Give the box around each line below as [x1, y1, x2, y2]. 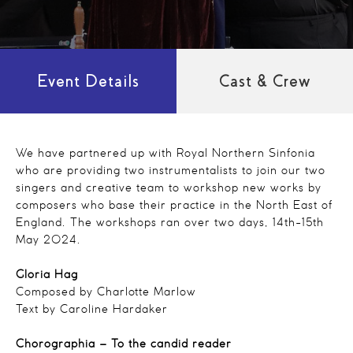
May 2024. [16, 235, 81, 246]
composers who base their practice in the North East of [16, 200, 333, 211]
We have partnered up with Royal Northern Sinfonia [16, 148, 315, 159]
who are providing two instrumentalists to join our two [16, 165, 325, 176]
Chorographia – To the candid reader [16, 339, 232, 350]
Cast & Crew [219, 72, 310, 90]
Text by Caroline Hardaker [16, 304, 168, 315]
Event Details [37, 72, 139, 90]
